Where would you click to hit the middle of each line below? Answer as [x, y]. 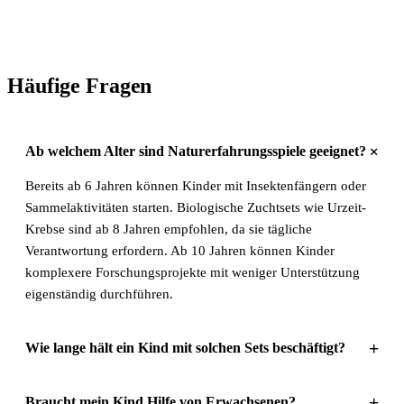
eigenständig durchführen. [99, 294]
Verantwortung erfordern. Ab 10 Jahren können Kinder [180, 251]
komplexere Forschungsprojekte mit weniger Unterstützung [193, 273]
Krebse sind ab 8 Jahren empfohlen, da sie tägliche [169, 230]
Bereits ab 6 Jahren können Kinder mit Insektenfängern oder [196, 186]
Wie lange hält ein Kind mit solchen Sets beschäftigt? [185, 348]
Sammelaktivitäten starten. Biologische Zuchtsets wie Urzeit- [196, 208]
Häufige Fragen [80, 86]
